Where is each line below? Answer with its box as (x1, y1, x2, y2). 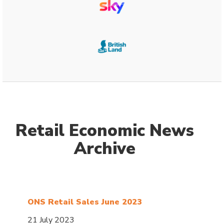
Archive (73, 137, 135, 160)
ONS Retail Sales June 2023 (27, 196, 142, 207)
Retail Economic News (15, 119, 194, 142)
